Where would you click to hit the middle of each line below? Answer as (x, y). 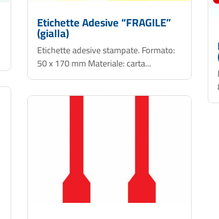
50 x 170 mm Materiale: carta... (94, 63)
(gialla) (53, 33)
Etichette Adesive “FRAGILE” (104, 22)
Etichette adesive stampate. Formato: (106, 50)
